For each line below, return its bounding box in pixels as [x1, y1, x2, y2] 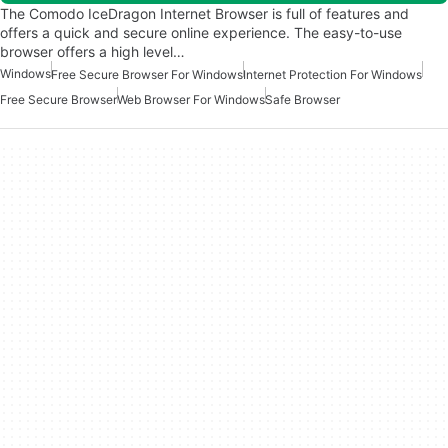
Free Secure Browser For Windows [51, 66, 243, 82]
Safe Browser [265, 91, 340, 107]
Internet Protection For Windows [243, 66, 422, 82]
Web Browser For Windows [117, 91, 265, 107]
